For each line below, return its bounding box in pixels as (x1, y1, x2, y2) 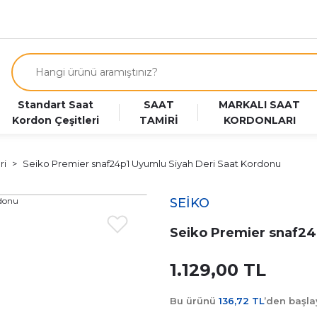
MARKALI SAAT (219, 98, 301, 111)
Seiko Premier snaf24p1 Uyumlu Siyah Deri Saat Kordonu (23, 158, 281, 169)
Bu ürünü (170, 295, 219, 306)
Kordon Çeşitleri (11, 114, 99, 127)
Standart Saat (17, 98, 93, 111)
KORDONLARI (223, 114, 296, 127)
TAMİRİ (139, 114, 179, 127)
